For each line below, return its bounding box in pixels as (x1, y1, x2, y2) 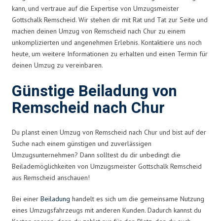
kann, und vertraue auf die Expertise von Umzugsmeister (12, 3, 179, 13)
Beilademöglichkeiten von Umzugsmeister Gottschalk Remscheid (12, 161, 202, 171)
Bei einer (12, 194, 40, 203)
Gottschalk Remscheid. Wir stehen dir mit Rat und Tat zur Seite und (12, 15, 208, 24)
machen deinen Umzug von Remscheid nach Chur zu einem (12, 26, 185, 36)
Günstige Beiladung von (12, 80, 177, 103)
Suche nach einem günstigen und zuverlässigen (12, 139, 151, 148)
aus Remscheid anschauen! (12, 173, 90, 182)
